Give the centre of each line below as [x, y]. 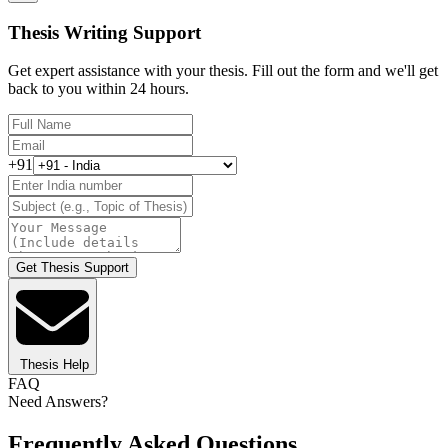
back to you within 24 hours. [98, 89]
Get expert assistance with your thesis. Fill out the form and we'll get [223, 71]
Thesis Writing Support [104, 32]
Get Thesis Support [72, 268]
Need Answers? [58, 402]
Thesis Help [54, 365]
